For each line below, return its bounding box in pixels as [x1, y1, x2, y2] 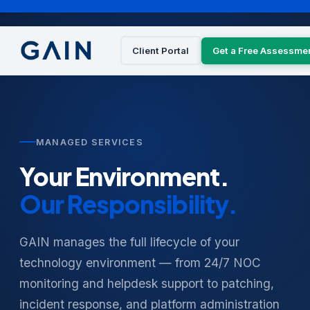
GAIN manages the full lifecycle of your [19, 234, 239, 249]
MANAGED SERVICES [36, 136, 143, 147]
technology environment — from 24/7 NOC [19, 255, 261, 270]
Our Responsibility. [19, 188, 238, 219]
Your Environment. [19, 160, 230, 192]
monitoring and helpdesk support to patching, [19, 275, 274, 291]
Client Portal [132, 44, 190, 56]
